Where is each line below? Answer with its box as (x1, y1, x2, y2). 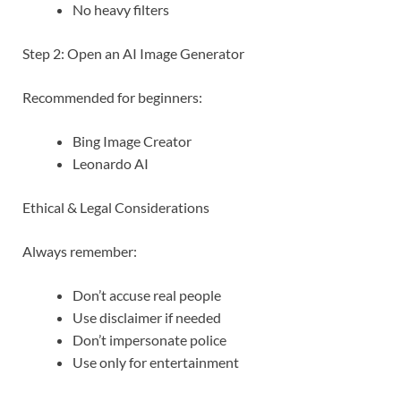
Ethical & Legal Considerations (22, 199, 209, 217)
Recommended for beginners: (22, 89, 202, 107)
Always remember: (22, 243, 137, 260)
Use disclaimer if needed (73, 309, 221, 327)
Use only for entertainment (73, 354, 239, 371)
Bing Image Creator (73, 132, 192, 150)
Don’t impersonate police (73, 331, 226, 349)
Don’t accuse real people (73, 286, 221, 304)
